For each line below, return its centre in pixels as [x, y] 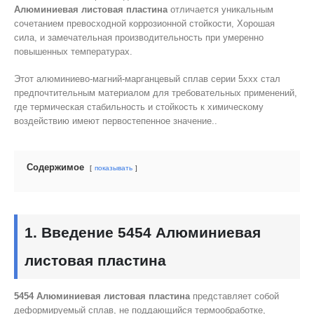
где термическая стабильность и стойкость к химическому [139, 107]
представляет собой [234, 296]
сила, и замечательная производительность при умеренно [139, 38]
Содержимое [55, 167]
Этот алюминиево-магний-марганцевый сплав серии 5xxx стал [147, 78]
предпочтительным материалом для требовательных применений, [156, 93]
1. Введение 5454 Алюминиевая [143, 232]
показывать [114, 168]
